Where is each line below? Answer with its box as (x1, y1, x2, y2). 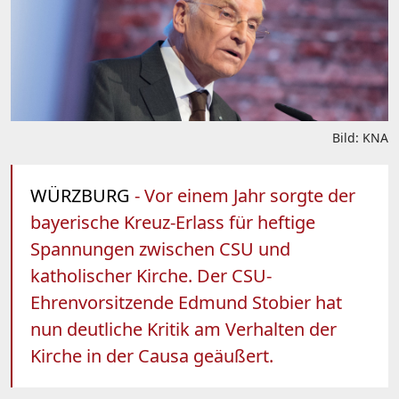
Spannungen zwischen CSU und (30, 236, 290, 261)
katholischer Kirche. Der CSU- (30, 263, 272, 288)
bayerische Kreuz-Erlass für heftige (30, 209, 315, 234)
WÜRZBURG (30, 183, 130, 208)
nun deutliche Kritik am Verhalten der (30, 316, 337, 341)
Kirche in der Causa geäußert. (30, 343, 273, 368)
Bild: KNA (332, 128, 388, 146)
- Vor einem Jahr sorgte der (130, 183, 355, 208)
